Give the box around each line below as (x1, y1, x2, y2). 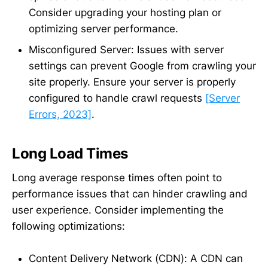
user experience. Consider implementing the (12, 203, 224, 216)
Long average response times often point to (12, 171, 222, 184)
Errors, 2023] (29, 108, 92, 120)
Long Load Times (12, 145, 128, 163)
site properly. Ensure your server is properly (29, 76, 236, 88)
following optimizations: (12, 220, 125, 232)
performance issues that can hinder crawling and (12, 187, 248, 200)
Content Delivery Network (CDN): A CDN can (29, 252, 243, 264)
